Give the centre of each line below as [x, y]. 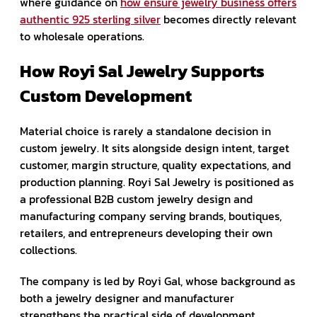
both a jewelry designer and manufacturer [127, 298]
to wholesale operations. [82, 36]
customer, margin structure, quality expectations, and [155, 165]
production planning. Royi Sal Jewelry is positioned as [157, 181]
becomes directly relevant [229, 19]
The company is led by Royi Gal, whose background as [157, 281]
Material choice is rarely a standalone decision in [145, 131]
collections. [48, 249]
